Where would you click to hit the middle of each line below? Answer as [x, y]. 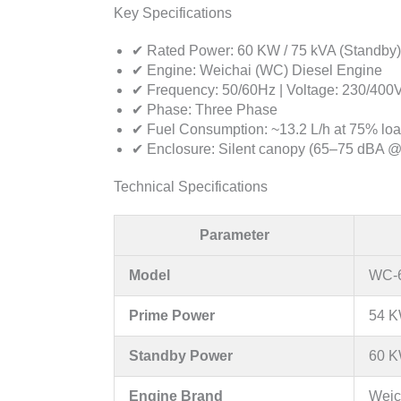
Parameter [234, 235]
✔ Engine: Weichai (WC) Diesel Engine [257, 70]
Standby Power [181, 355]
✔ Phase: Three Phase [205, 109]
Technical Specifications [191, 186]
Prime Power [172, 315]
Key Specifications [173, 13]
